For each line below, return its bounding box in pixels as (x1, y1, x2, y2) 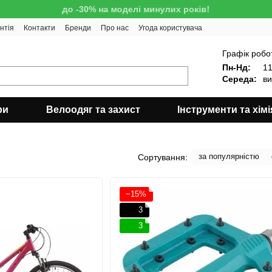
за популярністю (199, 152, 259, 161)
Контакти (24, 24, 55, 32)
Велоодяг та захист (46, 104, 140, 115)
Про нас (101, 24, 129, 32)
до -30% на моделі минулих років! (61, 4, 211, 15)
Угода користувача (138, 24, 202, 32)
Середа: (222, 74, 257, 84)
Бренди (65, 24, 91, 32)
